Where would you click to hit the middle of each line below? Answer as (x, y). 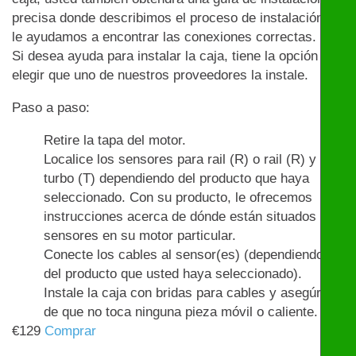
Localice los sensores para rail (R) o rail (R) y (180, 160)
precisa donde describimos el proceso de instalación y (173, 18)
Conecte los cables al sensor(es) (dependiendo (184, 255)
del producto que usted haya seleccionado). (173, 274)
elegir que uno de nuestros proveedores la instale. (160, 75)
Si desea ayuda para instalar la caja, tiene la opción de (174, 56)
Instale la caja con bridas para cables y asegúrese (193, 293)
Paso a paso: (51, 108)
